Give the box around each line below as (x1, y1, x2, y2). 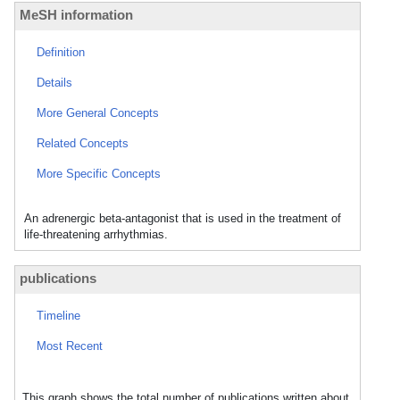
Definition (37, 46, 85, 59)
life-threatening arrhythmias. (24, 228, 168, 241)
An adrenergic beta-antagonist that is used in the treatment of (24, 212, 341, 225)
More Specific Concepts (37, 167, 161, 180)
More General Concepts (37, 106, 159, 120)
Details (37, 76, 72, 89)
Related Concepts (37, 137, 129, 150)
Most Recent (37, 339, 103, 353)
